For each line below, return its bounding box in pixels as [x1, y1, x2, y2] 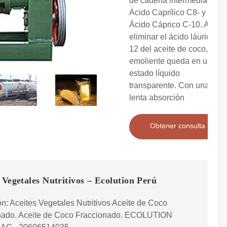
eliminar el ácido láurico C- [129, 32, 225, 42]
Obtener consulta [150, 122, 205, 130]
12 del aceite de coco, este [129, 45, 225, 54]
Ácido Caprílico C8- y [129, 8, 206, 17]
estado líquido [129, 69, 180, 78]
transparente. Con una [129, 81, 209, 90]
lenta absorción [129, 93, 184, 102]
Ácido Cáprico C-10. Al [129, 20, 211, 29]
